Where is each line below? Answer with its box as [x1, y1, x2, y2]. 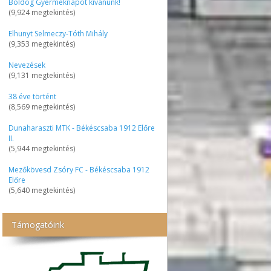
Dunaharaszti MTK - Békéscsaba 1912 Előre [8, 123, 155, 133]
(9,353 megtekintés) [8, 39, 75, 49]
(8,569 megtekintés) [8, 102, 75, 112]
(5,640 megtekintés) [8, 185, 75, 195]
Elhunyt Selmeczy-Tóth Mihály [8, 28, 108, 39]
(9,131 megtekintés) [8, 70, 75, 80]
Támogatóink [11, 219, 64, 230]
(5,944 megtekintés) [8, 143, 75, 154]
